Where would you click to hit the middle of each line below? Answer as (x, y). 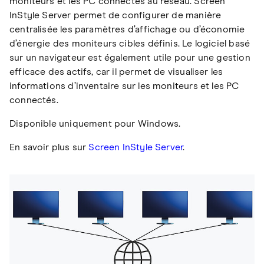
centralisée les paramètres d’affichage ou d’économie (127, 30)
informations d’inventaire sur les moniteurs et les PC (124, 86)
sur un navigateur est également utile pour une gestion (130, 58)
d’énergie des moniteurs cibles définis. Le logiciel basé (130, 44)
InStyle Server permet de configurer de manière (115, 16)
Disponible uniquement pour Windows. (95, 124)
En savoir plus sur (49, 148)
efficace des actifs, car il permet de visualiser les (116, 72)
